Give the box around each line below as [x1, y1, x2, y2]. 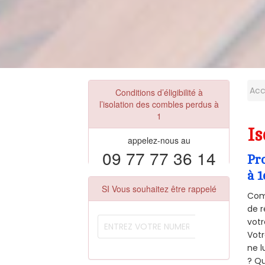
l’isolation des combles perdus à [99, 98, 219, 110]
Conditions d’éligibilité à [115, 86, 203, 98]
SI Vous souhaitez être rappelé [101, 182, 216, 195]
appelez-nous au [127, 134, 190, 146]
